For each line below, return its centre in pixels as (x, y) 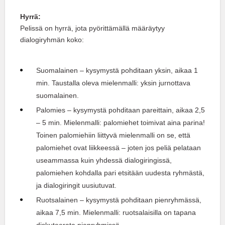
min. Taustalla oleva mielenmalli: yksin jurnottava (113, 83)
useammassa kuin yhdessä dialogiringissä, (104, 160)
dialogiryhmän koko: (52, 40)
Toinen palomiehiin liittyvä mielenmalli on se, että (113, 135)
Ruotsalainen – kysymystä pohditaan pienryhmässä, (119, 200)
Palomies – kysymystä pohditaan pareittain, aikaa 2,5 (121, 110)
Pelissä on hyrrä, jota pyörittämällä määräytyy (92, 28)
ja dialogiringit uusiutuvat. (76, 186)
